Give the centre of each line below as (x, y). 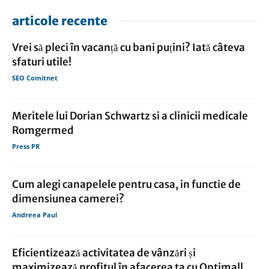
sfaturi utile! (42, 62)
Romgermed (43, 131)
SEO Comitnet (35, 78)
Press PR (26, 147)
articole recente (60, 21)
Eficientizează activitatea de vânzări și (104, 253)
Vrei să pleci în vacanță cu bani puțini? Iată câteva (128, 48)
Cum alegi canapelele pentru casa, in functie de (126, 185)
